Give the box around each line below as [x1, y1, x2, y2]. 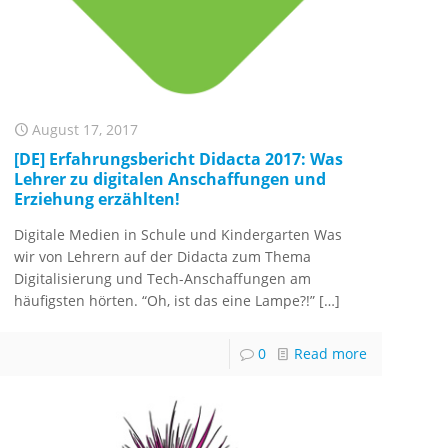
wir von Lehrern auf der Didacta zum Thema [14, 247, 312, 267]
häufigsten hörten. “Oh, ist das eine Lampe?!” [14, 291, 316, 311]
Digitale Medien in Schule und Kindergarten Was [14, 225, 343, 245]
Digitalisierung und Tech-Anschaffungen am [14, 269, 312, 289]
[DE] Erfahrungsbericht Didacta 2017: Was [14, 148, 344, 171]
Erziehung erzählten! [14, 188, 181, 211]
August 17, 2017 [32, 120, 139, 140]
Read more [293, 344, 367, 364]
